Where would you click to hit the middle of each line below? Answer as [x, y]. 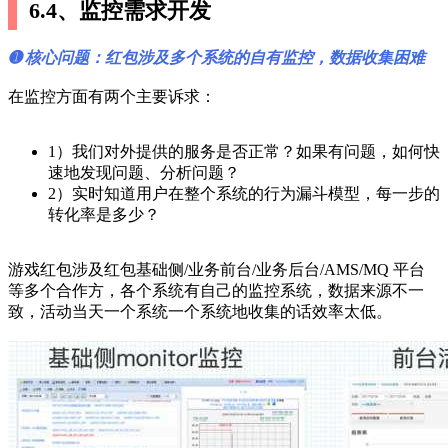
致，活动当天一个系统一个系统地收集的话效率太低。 [200, 312]
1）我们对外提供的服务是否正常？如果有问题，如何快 [244, 152]
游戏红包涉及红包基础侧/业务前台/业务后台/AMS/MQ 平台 [216, 270]
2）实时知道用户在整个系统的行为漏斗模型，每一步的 [244, 194]
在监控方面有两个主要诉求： [112, 97]
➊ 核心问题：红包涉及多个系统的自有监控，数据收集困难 [216, 58]
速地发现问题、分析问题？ [144, 173]
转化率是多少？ [104, 215]
